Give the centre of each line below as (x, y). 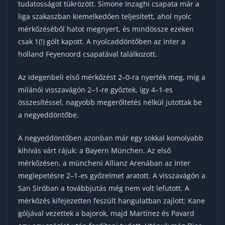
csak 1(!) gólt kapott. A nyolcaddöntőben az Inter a (102, 42)
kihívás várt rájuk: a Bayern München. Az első (94, 151)
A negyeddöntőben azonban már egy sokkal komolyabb (111, 138)
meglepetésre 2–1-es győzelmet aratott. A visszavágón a (112, 176)
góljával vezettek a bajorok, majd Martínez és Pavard (106, 213)
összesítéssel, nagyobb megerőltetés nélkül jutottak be (110, 102)
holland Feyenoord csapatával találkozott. (88, 54)
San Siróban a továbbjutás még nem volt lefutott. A (104, 188)
